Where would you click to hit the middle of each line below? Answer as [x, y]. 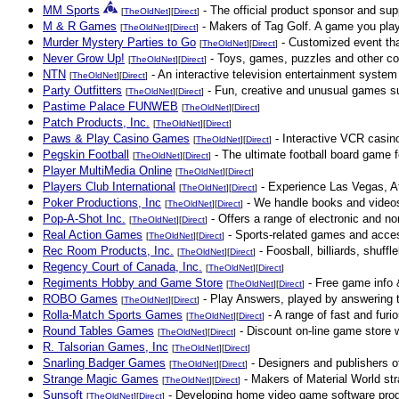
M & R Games [80, 26]
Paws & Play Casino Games [116, 138]
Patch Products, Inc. [96, 122]
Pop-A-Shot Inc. [84, 219]
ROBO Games [80, 299]
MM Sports [71, 10]
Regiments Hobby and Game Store [133, 283]
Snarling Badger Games [104, 363]
